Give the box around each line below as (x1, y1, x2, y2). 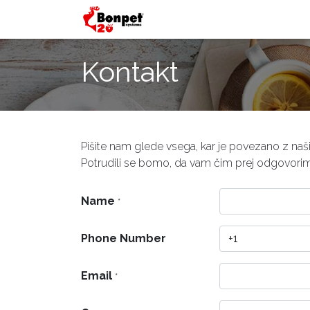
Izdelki (216, 12, 249, 26)
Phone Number (81, 232, 166, 245)
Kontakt (81, 55, 179, 88)
